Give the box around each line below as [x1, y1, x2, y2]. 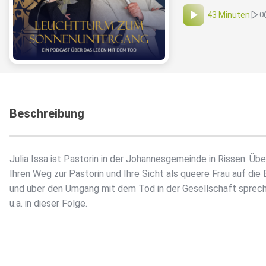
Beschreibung [9, 106, 84, 121]
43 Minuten [207, 10, 250, 20]
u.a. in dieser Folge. [9, 198, 87, 210]
